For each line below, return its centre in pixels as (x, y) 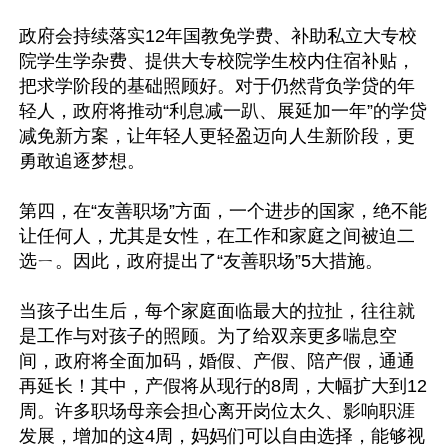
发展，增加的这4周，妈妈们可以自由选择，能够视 (222, 436)
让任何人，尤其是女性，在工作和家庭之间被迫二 (217, 236)
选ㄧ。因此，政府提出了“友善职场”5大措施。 (201, 261)
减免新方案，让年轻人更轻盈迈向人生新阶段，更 (217, 136)
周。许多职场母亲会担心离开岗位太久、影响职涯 (217, 411)
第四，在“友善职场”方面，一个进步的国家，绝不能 (223, 211)
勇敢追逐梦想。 (82, 161)
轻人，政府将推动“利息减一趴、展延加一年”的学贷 (223, 111)
